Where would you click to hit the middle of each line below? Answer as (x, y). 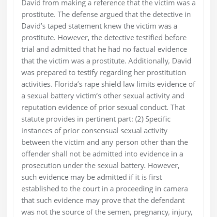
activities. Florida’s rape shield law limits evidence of (108, 84)
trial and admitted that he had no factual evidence (104, 49)
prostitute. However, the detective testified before (104, 38)
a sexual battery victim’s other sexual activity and (103, 96)
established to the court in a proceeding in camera (104, 189)
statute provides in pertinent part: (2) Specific (96, 119)
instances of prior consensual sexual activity (94, 131)
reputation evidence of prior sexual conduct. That (103, 107)
